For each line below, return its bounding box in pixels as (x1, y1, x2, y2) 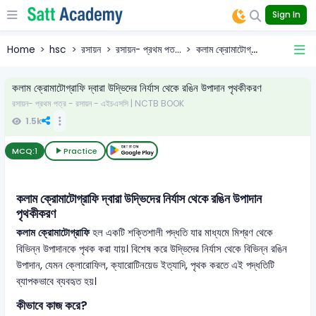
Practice (63, 145, 98, 157)
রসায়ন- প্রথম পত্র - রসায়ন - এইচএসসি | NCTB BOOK (11, 97, 184, 110)
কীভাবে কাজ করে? (16, 298, 88, 315)
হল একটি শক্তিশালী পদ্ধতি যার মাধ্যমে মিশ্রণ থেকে (90, 226, 274, 241)
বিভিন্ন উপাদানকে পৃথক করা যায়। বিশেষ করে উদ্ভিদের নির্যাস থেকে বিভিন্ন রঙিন (16, 242, 288, 257)
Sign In (272, 8, 300, 21)
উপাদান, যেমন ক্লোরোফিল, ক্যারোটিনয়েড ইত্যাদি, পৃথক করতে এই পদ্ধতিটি (16, 258, 275, 273)
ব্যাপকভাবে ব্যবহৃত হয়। (16, 274, 97, 289)
